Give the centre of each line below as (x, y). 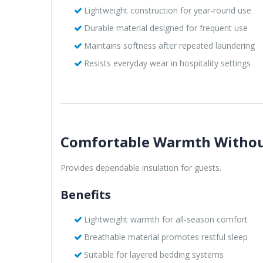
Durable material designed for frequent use (166, 28)
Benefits (86, 194)
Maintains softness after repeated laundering (169, 45)
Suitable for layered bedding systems (154, 254)
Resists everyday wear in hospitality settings (167, 63)
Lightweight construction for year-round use (167, 10)
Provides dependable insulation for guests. (141, 167)
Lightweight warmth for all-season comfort (166, 219)
